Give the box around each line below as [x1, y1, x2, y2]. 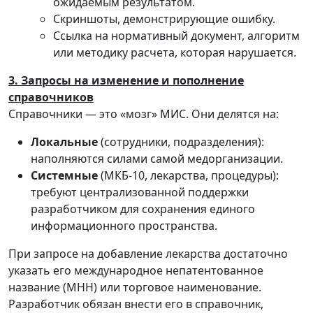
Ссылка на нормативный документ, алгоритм [53, 28, 300, 43]
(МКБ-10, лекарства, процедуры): [98, 168, 279, 183]
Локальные [31, 134, 98, 150]
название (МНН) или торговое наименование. [8, 279, 261, 295]
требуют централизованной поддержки [31, 184, 249, 200]
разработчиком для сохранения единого [31, 201, 255, 217]
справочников [8, 89, 94, 105]
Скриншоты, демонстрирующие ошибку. [53, 11, 275, 27]
